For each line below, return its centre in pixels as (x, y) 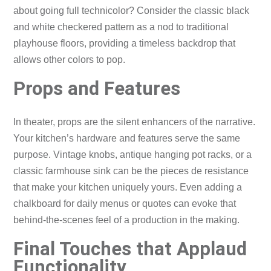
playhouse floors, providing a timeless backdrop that (125, 44)
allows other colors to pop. (70, 60)
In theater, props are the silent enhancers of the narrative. (135, 122)
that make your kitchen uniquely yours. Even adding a (128, 187)
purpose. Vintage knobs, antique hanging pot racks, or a (133, 154)
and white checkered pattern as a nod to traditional (121, 27)
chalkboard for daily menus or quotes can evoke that (125, 203)
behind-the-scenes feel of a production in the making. (127, 220)
